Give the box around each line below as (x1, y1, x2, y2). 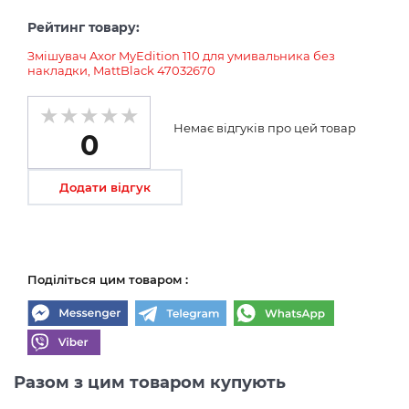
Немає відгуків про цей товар (173, 120, 356, 135)
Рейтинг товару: (27, 18, 140, 36)
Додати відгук (59, 179, 151, 194)
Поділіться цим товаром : (27, 271, 188, 287)
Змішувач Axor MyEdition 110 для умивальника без (27, 47, 335, 63)
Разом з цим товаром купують (14, 372, 286, 393)
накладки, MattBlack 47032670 (27, 62, 215, 78)
